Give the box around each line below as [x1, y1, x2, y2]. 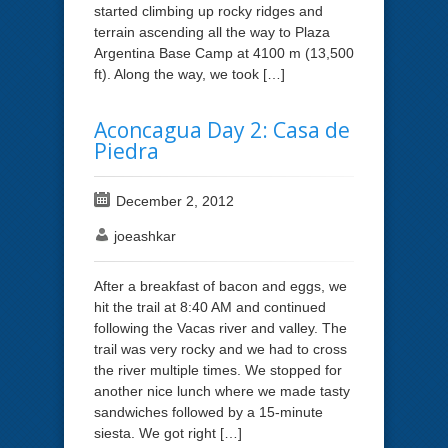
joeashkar [114, 227, 176, 244]
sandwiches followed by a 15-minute [94, 403, 323, 420]
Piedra [94, 136, 159, 165]
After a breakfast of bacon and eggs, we [94, 277, 347, 294]
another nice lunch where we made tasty [94, 382, 350, 399]
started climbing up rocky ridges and [94, 2, 323, 19]
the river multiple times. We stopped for [94, 361, 342, 378]
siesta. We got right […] [94, 424, 242, 441]
